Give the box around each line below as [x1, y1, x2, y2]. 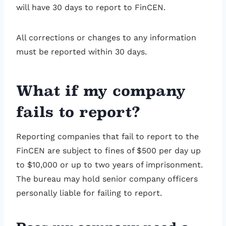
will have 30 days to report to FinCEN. [16, 3, 165, 13]
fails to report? [16, 103, 140, 121]
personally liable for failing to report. [16, 188, 164, 198]
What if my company [16, 82, 186, 100]
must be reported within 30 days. [16, 47, 149, 57]
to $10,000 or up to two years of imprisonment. [16, 160, 203, 170]
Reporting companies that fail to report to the [16, 132, 199, 142]
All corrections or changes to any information [16, 33, 196, 43]
